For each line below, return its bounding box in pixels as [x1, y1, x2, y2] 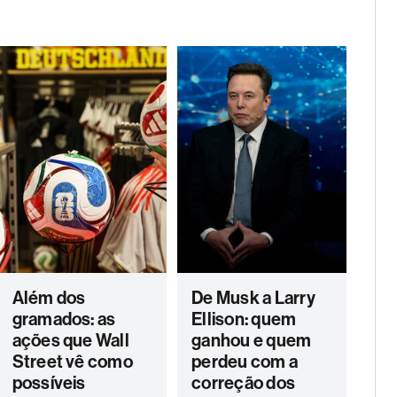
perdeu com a [191, 351, 299, 372]
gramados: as [12, 308, 116, 330]
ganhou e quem [191, 330, 312, 351]
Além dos [12, 287, 86, 308]
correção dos [191, 372, 296, 393]
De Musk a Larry [191, 287, 315, 308]
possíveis [12, 372, 86, 393]
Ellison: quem [191, 308, 297, 330]
